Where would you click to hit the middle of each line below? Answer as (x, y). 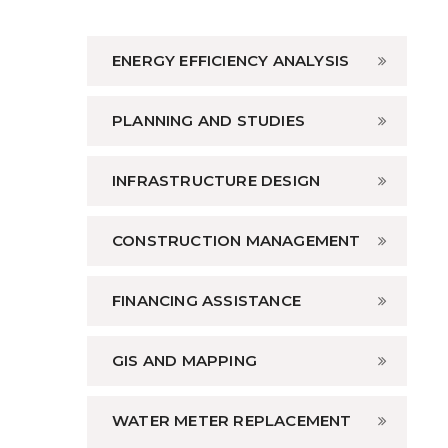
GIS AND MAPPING (184, 361)
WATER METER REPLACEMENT (232, 421)
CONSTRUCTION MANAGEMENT (236, 241)
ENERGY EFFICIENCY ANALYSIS (231, 61)
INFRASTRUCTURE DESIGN (216, 181)
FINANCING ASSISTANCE (206, 301)
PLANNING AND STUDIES (208, 121)
